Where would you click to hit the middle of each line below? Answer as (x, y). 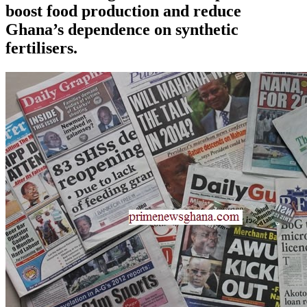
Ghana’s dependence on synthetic (122, 29)
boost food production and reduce (123, 11)
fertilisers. (41, 48)
